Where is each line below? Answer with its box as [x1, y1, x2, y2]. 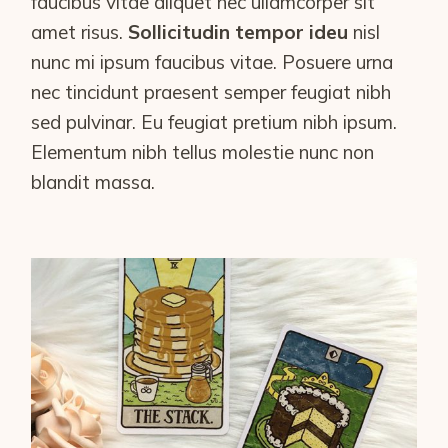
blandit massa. [31, 170, 161, 194]
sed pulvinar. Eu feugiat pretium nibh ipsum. [31, 110, 398, 134]
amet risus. [31, 20, 129, 44]
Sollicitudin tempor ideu [128, 20, 349, 44]
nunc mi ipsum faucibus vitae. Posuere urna [31, 50, 394, 74]
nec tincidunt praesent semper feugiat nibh [31, 80, 392, 104]
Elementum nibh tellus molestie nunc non [31, 140, 375, 164]
